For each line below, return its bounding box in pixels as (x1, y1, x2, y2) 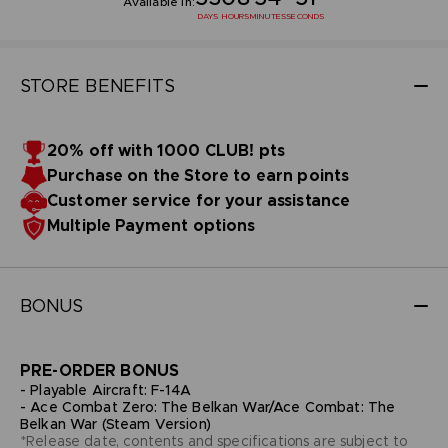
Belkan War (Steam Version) (19, 414, 211, 433)
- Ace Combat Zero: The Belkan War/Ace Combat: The (19, 397, 396, 416)
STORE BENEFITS (19, 74, 176, 97)
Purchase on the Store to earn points (46, 164, 350, 186)
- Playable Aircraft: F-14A (19, 380, 191, 399)
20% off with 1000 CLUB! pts (46, 139, 286, 161)
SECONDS (286, 10, 325, 21)
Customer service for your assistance (46, 189, 351, 211)
